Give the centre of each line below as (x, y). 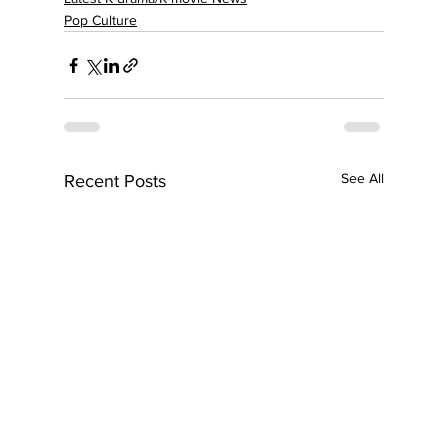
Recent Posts (115, 181)
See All (362, 178)
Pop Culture (100, 20)
